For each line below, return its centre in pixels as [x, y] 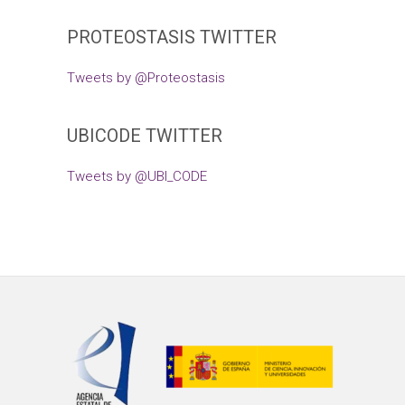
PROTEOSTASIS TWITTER [172, 38]
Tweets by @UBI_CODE [137, 177]
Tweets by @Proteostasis [146, 78]
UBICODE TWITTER [145, 136]
